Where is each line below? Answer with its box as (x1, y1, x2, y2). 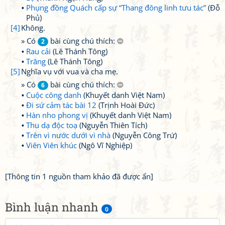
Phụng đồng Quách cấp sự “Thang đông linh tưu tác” (26, 3, 206, 13)
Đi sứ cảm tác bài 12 (26, 100, 96, 110)
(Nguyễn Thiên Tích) (77, 120, 147, 130)
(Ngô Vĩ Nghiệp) (77, 140, 132, 150)
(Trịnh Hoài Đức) (96, 100, 155, 110)
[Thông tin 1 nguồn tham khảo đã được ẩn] (5, 171, 153, 181)
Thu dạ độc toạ (26, 120, 77, 130)
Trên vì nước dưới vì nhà (26, 130, 110, 140)
